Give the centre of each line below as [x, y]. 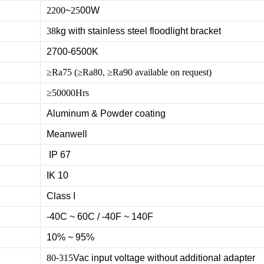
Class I [61, 196]
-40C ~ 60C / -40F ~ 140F [100, 216]
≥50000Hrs [68, 93]
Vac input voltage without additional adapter [164, 258]
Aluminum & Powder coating [106, 113]
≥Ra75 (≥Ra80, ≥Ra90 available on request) [129, 72]
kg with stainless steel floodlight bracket [138, 31]
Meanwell [67, 134]
